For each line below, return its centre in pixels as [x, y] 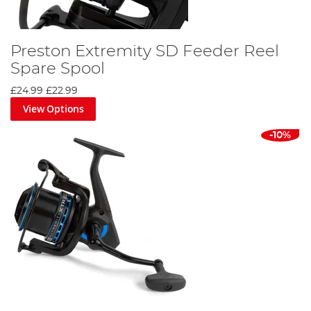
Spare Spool [58, 69]
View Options [53, 109]
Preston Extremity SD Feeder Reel [145, 52]
